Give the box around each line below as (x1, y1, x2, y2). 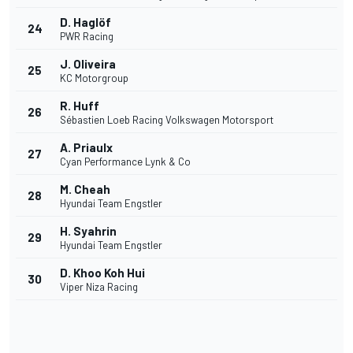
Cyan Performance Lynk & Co (60, 155, 191, 169)
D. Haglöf (60, 15, 111, 30)
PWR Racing (60, 30, 113, 43)
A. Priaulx (60, 140, 113, 155)
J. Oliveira (60, 57, 116, 72)
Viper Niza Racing (60, 281, 138, 294)
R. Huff (60, 98, 99, 113)
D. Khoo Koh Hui (60, 266, 145, 281)
